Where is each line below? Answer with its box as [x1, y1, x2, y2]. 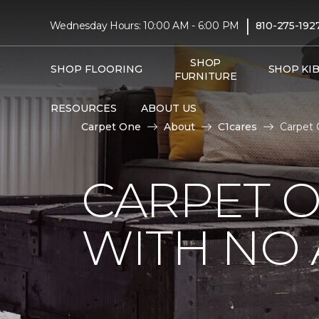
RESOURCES [50, 101, 117, 115]
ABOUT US [140, 101, 197, 115]
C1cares [218, 120, 257, 133]
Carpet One [81, 120, 141, 133]
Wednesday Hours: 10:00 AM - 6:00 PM [49, 19, 239, 32]
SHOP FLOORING [50, 63, 142, 75]
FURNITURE [174, 69, 237, 83]
